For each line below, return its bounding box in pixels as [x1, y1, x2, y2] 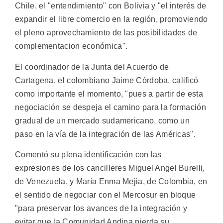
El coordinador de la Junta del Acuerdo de [15, 62, 169, 71]
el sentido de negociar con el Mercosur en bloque [15, 190, 196, 199]
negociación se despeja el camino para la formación [15, 103, 206, 111]
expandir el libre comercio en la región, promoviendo [15, 15, 208, 24]
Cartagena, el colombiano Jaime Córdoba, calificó [15, 76, 199, 85]
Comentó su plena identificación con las [15, 150, 162, 159]
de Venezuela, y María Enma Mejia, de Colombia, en [15, 177, 208, 186]
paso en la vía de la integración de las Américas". [15, 129, 196, 138]
